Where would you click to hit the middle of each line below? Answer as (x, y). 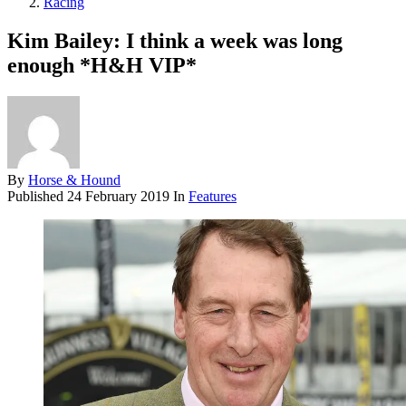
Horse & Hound (74, 179)
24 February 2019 (120, 196)
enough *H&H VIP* (102, 65)
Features (213, 196)
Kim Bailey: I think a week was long (175, 40)
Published (37, 196)
